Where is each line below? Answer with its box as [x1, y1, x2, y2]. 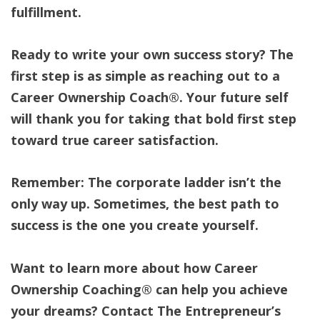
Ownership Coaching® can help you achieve [11, 280, 288, 298]
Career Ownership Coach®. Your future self [11, 89, 289, 106]
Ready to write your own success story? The [11, 46, 294, 64]
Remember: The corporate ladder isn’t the [11, 174, 281, 191]
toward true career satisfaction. [11, 131, 219, 149]
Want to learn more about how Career [11, 259, 258, 276]
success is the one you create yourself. [11, 216, 259, 234]
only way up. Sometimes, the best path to [11, 195, 279, 213]
